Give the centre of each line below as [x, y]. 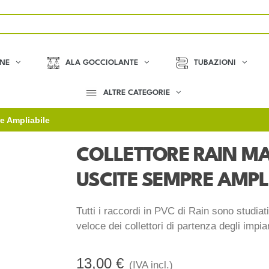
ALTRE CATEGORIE [137, 93]
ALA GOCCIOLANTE [101, 63]
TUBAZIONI [215, 63]
